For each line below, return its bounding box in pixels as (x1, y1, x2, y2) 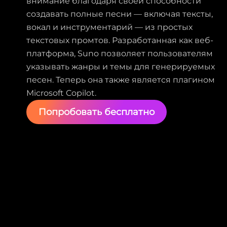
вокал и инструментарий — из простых (26, 22, 193, 32)
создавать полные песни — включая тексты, (26, 9, 213, 19)
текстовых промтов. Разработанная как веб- (26, 35, 213, 46)
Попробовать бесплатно (39, 106, 155, 118)
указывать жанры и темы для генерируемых (26, 62, 215, 72)
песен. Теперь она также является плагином (26, 75, 215, 85)
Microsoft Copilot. (26, 88, 96, 98)
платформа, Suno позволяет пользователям (26, 49, 213, 59)
